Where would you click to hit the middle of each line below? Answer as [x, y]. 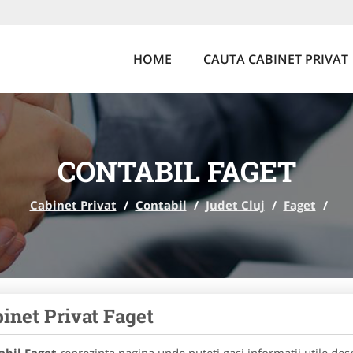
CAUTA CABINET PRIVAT [276, 59]
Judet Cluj [235, 205]
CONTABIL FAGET [176, 171]
